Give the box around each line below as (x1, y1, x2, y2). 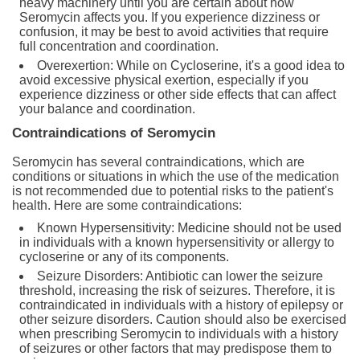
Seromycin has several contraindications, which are (12, 154, 305, 169)
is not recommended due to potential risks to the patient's (12, 183, 333, 198)
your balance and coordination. (19, 101, 195, 116)
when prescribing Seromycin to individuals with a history (19, 326, 338, 341)
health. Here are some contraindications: (12, 198, 242, 212)
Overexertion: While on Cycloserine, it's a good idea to (37, 58, 345, 72)
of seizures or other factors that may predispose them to (19, 341, 332, 355)
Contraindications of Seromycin (12, 125, 215, 141)
